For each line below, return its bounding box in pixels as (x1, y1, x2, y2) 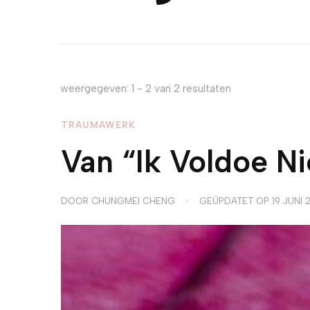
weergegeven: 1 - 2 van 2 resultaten (60, 82, 231, 95)
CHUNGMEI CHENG (91, 195, 175, 207)
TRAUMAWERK (60, 119, 136, 131)
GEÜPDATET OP (199, 195, 272, 207)
